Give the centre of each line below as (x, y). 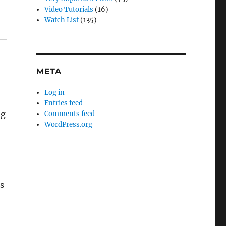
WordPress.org (69, 124)
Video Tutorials (69, 9)
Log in (55, 92)
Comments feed (70, 114)
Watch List (62, 20)
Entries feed (64, 103)
